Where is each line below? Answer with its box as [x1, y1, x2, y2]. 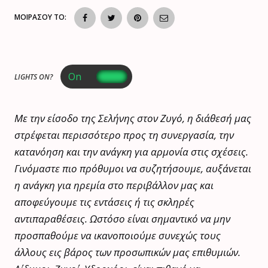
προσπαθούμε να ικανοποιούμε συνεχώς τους [14, 228, 221, 242]
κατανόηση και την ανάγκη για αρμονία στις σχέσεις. [14, 144, 248, 159]
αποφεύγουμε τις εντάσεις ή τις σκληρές [14, 194, 194, 209]
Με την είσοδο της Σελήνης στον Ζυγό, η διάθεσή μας [14, 111, 251, 125]
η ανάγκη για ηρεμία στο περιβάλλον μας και [14, 178, 214, 192]
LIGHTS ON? [14, 71, 53, 82]
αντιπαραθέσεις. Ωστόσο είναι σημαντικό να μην [14, 211, 230, 226]
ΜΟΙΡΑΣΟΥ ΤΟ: [14, 11, 66, 22]
